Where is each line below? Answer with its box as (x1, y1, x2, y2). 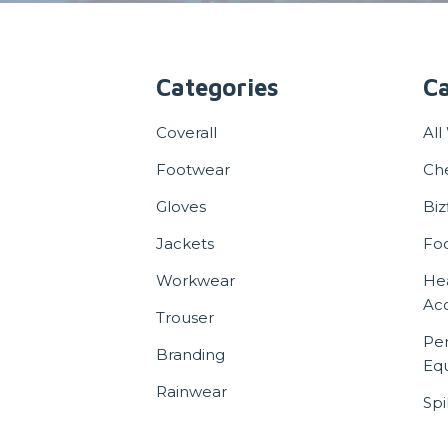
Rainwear (155, 381, 227, 401)
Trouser (155, 307, 214, 327)
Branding (155, 344, 225, 364)
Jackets (155, 233, 214, 253)
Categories (155, 72, 279, 101)
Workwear (155, 270, 235, 290)
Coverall (155, 122, 217, 142)
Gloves (155, 196, 206, 216)
